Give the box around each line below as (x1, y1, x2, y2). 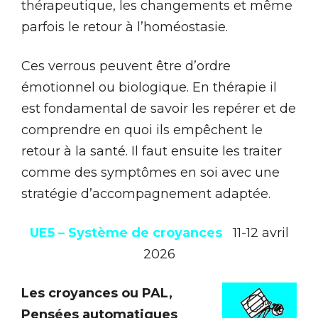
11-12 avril (229, 224, 289, 241)
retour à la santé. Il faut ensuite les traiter (21, 143, 282, 159)
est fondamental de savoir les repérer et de (21, 100, 296, 116)
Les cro (21, 285, 70, 301)
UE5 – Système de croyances (29, 224, 229, 241)
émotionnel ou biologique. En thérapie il (21, 79, 277, 95)
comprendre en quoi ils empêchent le (21, 121, 263, 138)
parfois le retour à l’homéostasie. (21, 18, 228, 35)
